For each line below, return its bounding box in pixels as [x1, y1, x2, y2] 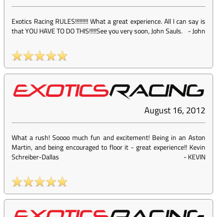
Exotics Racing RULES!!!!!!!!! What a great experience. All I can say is [12, 16, 205, 27]
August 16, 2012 [144, 104, 205, 117]
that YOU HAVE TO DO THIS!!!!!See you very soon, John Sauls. [12, 26, 183, 36]
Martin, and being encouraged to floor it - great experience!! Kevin [12, 142, 205, 153]
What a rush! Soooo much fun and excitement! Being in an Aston [12, 132, 205, 143]
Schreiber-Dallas [12, 152, 59, 162]
